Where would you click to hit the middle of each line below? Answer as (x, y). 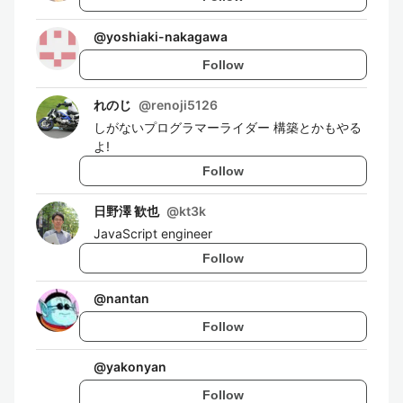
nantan (128, 298)
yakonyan (136, 367)
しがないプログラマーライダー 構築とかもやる (228, 127)
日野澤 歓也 (126, 211)
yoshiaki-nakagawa (167, 36)
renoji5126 (184, 105)
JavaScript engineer (153, 233)
